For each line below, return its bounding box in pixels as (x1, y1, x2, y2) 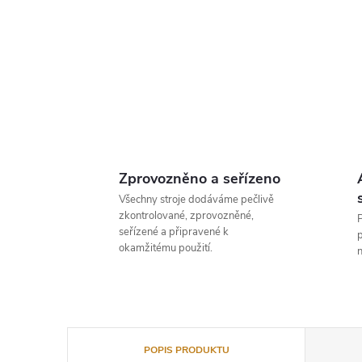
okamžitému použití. (119, 241, 213, 255)
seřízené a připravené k (119, 225, 229, 239)
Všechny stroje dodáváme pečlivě (119, 192, 274, 207)
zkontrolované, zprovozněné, (119, 208, 254, 223)
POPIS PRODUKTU (143, 343, 229, 356)
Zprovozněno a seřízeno (119, 169, 280, 188)
